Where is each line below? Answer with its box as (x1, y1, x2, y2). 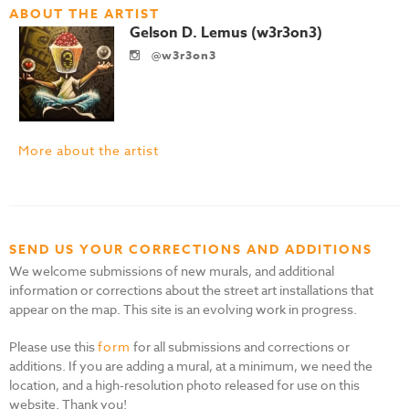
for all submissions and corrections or (131, 337, 350, 355)
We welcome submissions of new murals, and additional (9, 261, 334, 279)
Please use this (9, 337, 98, 355)
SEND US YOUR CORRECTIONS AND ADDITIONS (9, 239, 372, 259)
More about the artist (18, 141, 159, 159)
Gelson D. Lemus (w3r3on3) (130, 21, 322, 44)
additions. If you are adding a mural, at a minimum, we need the (9, 356, 372, 374)
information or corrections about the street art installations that (9, 280, 373, 299)
